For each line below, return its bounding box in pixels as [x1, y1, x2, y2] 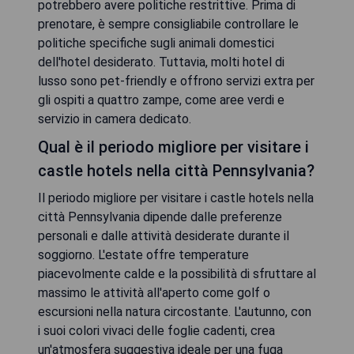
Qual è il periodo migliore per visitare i [38, 137, 309, 156]
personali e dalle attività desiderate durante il [38, 228, 289, 243]
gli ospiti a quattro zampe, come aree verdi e [38, 92, 284, 107]
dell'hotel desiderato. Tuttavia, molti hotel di [38, 54, 284, 70]
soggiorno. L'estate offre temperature [38, 247, 249, 262]
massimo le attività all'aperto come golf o [38, 284, 270, 300]
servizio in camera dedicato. [38, 111, 191, 126]
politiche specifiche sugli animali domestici [38, 35, 274, 51]
